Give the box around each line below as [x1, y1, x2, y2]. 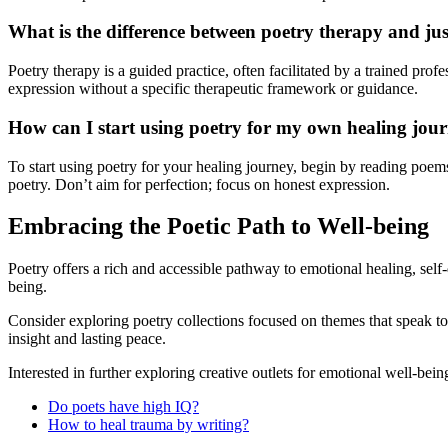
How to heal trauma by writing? [48, 416, 249, 434]
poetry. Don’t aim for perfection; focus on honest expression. [8, 175, 390, 193]
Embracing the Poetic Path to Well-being [8, 213, 429, 240]
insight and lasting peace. [8, 330, 166, 348]
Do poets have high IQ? [48, 398, 199, 416]
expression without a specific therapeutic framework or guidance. [8, 80, 418, 98]
